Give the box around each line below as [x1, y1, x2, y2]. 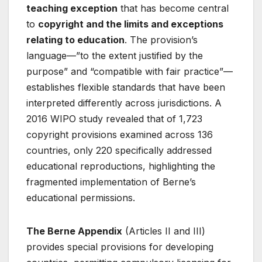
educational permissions [26, 191, 133, 204]
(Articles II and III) [122, 225, 205, 237]
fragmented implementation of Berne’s [26, 175, 196, 188]
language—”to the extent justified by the [26, 49, 203, 61]
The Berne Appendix [26, 225, 122, 237]
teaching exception [26, 2, 118, 14]
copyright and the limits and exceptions [38, 18, 223, 30]
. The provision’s [125, 33, 198, 46]
